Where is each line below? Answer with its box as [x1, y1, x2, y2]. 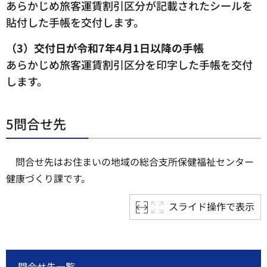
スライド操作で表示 [169, 198, 254, 213]
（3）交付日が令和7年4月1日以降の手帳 [6, 39, 204, 55]
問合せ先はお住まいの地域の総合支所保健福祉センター [15, 154, 254, 169]
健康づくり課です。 [6, 171, 91, 186]
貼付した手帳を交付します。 [6, 14, 144, 30]
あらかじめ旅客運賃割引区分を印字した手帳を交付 [6, 56, 253, 72]
